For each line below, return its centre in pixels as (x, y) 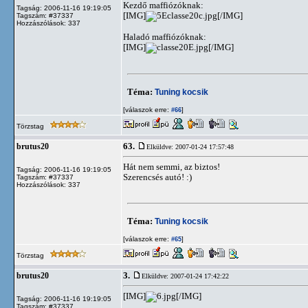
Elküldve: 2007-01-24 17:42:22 (185, 276)
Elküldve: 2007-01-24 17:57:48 (190, 147)
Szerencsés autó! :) (157, 177)
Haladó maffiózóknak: (165, 37)
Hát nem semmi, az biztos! (172, 167)
